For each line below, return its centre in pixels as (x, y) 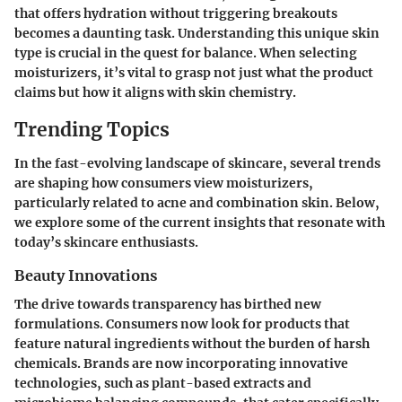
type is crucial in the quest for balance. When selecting (186, 52)
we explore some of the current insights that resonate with (200, 223)
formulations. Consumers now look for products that (182, 324)
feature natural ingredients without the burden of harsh (192, 344)
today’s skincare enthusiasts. (106, 242)
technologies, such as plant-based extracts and (163, 384)
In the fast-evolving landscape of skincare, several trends (197, 163)
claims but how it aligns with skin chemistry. (155, 92)
